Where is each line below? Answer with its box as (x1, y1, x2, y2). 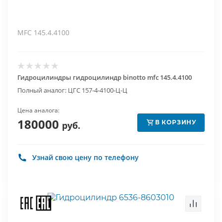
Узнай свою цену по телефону (32, 153, 139, 162)
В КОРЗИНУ (155, 118, 197, 126)
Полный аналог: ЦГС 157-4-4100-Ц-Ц (17, 86, 127, 95)
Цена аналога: (17, 106, 59, 114)
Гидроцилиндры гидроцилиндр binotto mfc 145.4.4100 (17, 73, 192, 82)
